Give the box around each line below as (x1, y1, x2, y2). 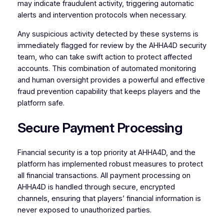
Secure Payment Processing (17, 119, 182, 136)
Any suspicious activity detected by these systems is (17, 29, 198, 38)
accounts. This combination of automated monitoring (17, 63, 196, 73)
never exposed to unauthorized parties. (17, 205, 151, 214)
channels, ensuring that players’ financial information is (17, 193, 201, 203)
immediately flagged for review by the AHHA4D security (17, 40, 206, 50)
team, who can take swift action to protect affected (17, 52, 192, 61)
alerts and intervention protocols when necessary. (17, 10, 186, 20)
